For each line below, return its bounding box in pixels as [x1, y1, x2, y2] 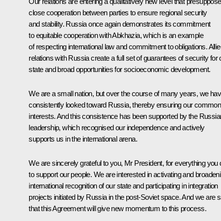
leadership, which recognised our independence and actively [29, 123, 205, 132]
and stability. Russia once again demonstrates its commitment [29, 20, 211, 29]
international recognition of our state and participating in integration [29, 182, 218, 190]
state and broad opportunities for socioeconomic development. [29, 65, 211, 74]
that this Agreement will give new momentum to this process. [29, 204, 206, 213]
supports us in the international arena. [29, 135, 137, 144]
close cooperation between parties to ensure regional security [29, 8, 207, 17]
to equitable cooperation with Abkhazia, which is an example [29, 31, 203, 40]
